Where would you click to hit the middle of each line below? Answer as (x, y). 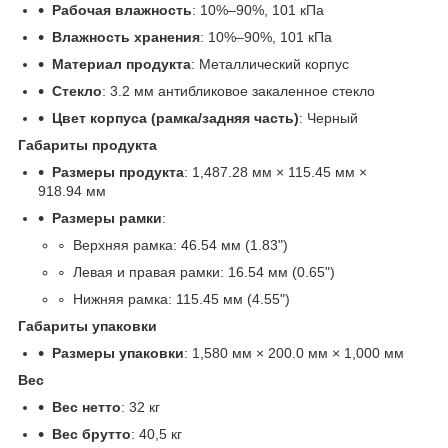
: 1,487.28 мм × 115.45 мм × (275, 172)
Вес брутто (91, 434)
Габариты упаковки (87, 326)
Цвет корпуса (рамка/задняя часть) (175, 118)
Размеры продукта (118, 172)
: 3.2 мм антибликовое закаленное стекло (238, 91)
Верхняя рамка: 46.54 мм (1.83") (180, 245)
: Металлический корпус (270, 64)
